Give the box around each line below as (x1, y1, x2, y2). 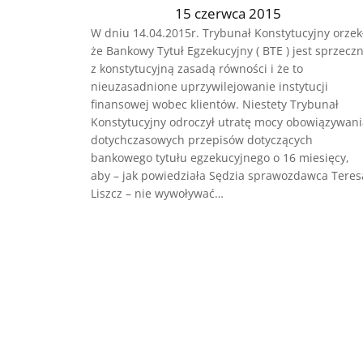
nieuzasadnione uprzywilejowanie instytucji (91, 78, 328, 94)
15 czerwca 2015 (175, 3, 281, 23)
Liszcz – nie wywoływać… (91, 185, 224, 201)
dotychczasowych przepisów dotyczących (91, 131, 313, 147)
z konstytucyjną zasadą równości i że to (91, 60, 303, 76)
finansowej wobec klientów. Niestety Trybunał (91, 96, 339, 112)
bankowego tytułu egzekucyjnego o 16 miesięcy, (91, 149, 349, 165)
